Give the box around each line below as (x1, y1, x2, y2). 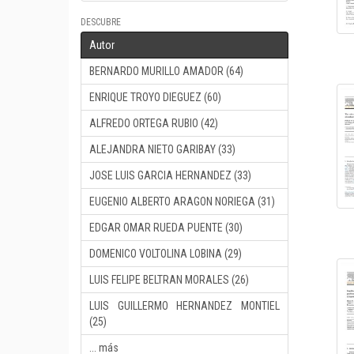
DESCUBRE (81, 17, 121, 28)
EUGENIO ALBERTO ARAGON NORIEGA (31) (89, 195, 275, 208)
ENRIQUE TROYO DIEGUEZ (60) (89, 91, 221, 104)
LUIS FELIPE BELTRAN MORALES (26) (89, 273, 249, 286)
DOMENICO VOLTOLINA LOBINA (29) (89, 247, 242, 260)
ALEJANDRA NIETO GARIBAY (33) (89, 143, 235, 156)
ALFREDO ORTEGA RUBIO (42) (89, 117, 218, 130)
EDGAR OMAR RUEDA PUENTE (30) (89, 221, 243, 234)
